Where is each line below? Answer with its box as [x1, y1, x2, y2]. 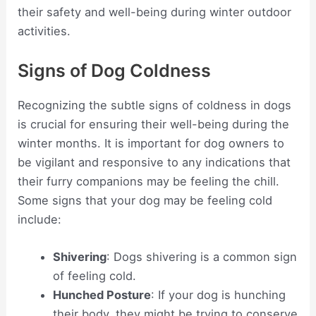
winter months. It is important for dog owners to [18, 135, 285, 150]
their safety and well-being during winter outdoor [18, 4, 292, 19]
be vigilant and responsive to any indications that [18, 154, 291, 169]
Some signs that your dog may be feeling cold [18, 193, 273, 207]
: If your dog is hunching [150, 288, 286, 303]
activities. [18, 23, 71, 38]
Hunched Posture [52, 288, 151, 303]
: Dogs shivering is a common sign [106, 250, 297, 265]
